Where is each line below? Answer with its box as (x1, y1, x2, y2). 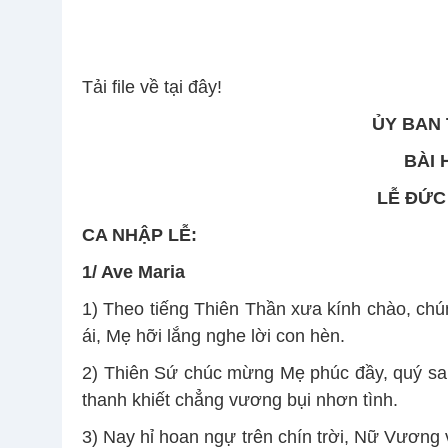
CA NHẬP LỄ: (82, 225, 197, 246)
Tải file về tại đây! (82, 77, 222, 98)
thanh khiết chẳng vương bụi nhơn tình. (82, 390, 398, 411)
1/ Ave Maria (82, 262, 185, 283)
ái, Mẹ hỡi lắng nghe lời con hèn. (82, 326, 345, 347)
